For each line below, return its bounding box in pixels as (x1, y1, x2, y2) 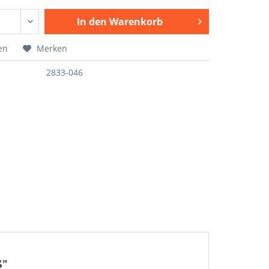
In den (76, 15, 107, 28)
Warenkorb (109, 15, 163, 28)
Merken (37, 43, 68, 54)
